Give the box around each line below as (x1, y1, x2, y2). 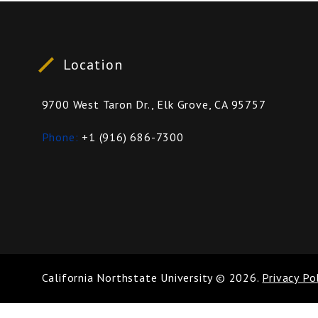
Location (62, 55, 123, 74)
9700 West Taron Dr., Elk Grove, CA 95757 (41, 97, 266, 111)
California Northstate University (41, 270, 213, 285)
